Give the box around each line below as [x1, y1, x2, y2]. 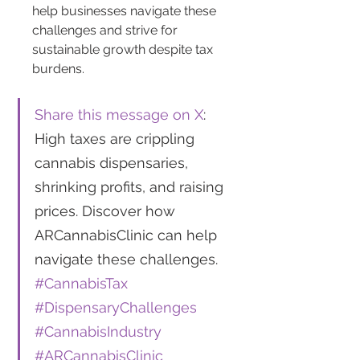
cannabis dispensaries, [35, 154, 192, 172]
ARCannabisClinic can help [35, 227, 221, 244]
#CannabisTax [35, 275, 128, 292]
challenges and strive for [32, 22, 181, 39]
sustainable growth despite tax [32, 42, 216, 58]
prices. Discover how [35, 202, 179, 220]
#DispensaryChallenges [35, 299, 197, 317]
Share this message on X [35, 106, 203, 124]
